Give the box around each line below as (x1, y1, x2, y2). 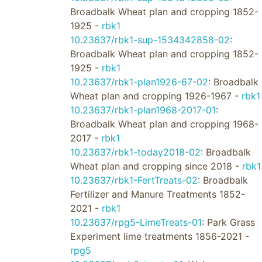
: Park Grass (201, 216, 255, 228)
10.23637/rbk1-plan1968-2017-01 (70, 104, 216, 116)
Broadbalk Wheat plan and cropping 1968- (70, 118, 258, 130)
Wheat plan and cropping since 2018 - (70, 160, 242, 172)
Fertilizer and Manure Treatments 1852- (70, 188, 245, 200)
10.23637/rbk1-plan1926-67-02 (70, 76, 208, 88)
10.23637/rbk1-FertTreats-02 (70, 174, 198, 186)
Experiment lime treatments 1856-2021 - (70, 230, 249, 242)
